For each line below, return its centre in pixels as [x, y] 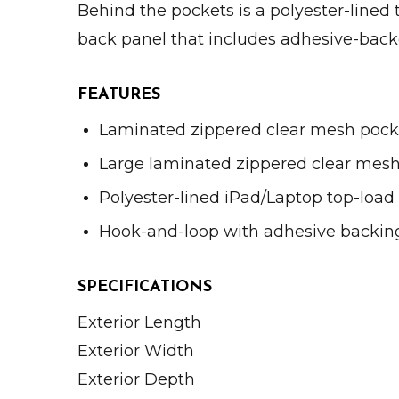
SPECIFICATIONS [145, 288]
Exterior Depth [136, 380]
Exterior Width [136, 351]
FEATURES [119, 95]
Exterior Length [139, 323]
